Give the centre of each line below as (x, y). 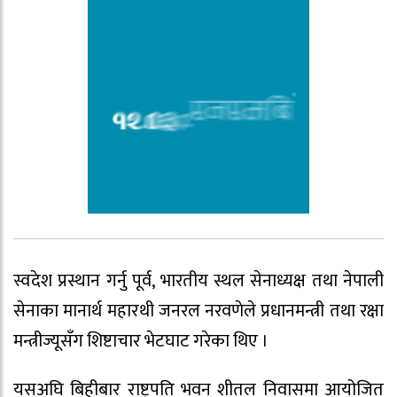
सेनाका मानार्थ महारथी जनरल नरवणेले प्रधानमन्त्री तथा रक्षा (198, 311)
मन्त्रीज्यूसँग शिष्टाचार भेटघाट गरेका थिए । (141, 342)
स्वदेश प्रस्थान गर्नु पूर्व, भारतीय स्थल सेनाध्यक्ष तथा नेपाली (198, 281)
